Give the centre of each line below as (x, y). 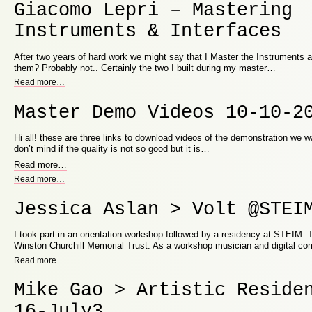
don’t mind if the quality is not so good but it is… (112, 149)
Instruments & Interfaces (148, 31)
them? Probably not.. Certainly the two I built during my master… (145, 68)
